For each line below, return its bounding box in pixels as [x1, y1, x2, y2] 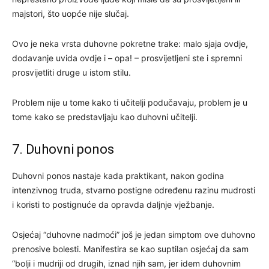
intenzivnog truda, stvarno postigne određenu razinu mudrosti [12, 184, 255, 195]
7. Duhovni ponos [12, 141, 114, 157]
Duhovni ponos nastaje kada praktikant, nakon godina [12, 170, 224, 181]
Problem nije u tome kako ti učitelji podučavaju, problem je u [12, 97, 247, 107]
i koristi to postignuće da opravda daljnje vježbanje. [12, 199, 214, 210]
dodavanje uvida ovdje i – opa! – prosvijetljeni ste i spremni [12, 52, 242, 63]
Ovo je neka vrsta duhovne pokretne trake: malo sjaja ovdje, [12, 38, 248, 49]
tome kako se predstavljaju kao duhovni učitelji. [12, 111, 198, 122]
